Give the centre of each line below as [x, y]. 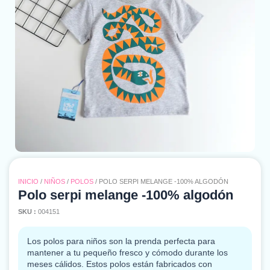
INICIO [28, 182]
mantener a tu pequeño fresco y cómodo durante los [127, 253]
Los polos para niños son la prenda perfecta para [121, 241]
